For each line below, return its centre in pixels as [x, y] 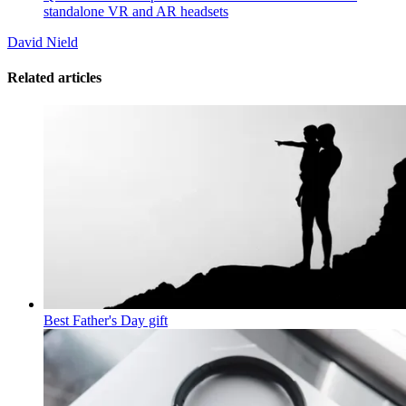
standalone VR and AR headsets [136, 11]
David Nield [43, 42]
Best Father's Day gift [106, 320]
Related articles [54, 77]
